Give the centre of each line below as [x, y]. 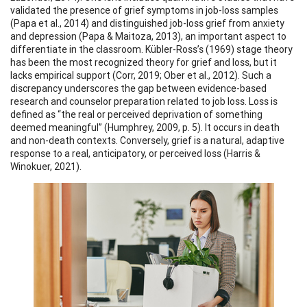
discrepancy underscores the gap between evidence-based [138, 88]
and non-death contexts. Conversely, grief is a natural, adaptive [147, 140]
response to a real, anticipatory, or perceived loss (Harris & [135, 153]
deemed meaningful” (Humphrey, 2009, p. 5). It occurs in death [145, 127]
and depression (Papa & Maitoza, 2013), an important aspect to [148, 36]
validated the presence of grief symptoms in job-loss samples [144, 10]
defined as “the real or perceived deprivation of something [136, 114]
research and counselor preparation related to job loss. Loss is [144, 101]
